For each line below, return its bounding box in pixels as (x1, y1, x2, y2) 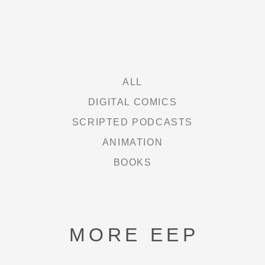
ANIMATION (102, 137, 163, 147)
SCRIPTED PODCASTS (72, 117, 193, 127)
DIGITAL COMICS (88, 97, 177, 107)
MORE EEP (69, 224, 199, 245)
